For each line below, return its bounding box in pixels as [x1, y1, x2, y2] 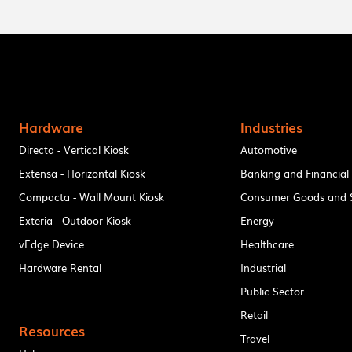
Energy [240, 212, 275, 228]
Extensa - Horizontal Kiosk [18, 165, 145, 181]
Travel [240, 330, 270, 346]
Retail [240, 306, 269, 322]
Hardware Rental [18, 259, 101, 275]
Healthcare [240, 236, 295, 251]
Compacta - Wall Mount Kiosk [18, 189, 164, 204]
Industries [240, 116, 303, 137]
